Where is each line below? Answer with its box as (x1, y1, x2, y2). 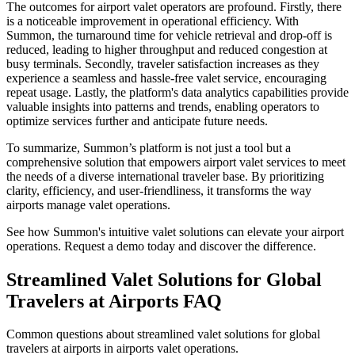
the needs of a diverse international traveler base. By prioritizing (6, 169, 324, 183)
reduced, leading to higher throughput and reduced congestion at (6, 42, 327, 56)
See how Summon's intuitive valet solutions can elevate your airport (6, 224, 344, 239)
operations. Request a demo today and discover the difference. (6, 239, 316, 253)
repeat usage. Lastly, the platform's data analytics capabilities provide (6, 85, 349, 99)
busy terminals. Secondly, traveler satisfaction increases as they (6, 56, 319, 71)
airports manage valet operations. (6, 197, 170, 212)
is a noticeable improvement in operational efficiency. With (6, 13, 299, 28)
